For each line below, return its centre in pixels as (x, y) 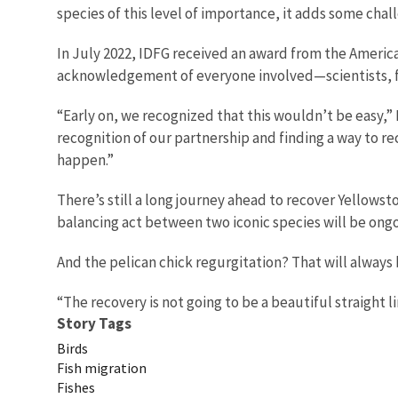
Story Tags (94, 323)
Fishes (76, 387)
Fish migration (102, 367)
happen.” (85, 159)
